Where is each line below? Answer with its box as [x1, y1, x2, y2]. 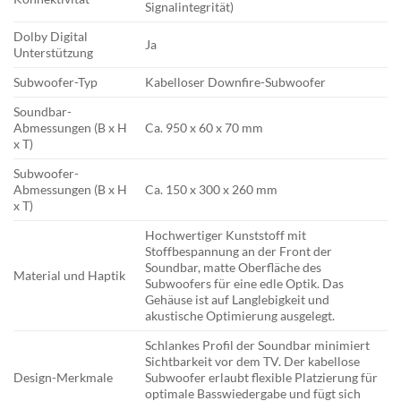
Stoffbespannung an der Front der [145, 243, 333, 260]
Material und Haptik [13, 268, 125, 284]
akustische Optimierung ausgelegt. [145, 308, 336, 324]
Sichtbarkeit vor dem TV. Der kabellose [145, 354, 361, 370]
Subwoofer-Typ [13, 74, 98, 90]
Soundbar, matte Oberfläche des [145, 260, 322, 276]
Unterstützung [13, 45, 93, 61]
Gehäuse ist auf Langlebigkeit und [145, 292, 330, 308]
